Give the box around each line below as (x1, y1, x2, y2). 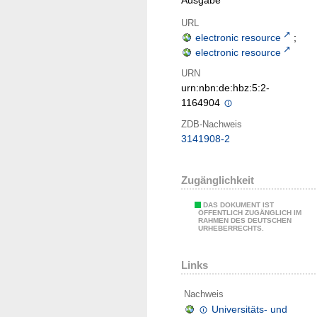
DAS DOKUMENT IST (203, 201, 274, 209)
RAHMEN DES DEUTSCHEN (198, 217, 292, 225)
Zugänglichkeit (181, 174, 254, 187)
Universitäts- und (212, 303, 288, 315)
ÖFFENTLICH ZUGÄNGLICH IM (198, 209, 301, 217)
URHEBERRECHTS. (198, 224, 264, 233)
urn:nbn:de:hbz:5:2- (181, 82, 270, 94)
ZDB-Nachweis (181, 118, 242, 129)
